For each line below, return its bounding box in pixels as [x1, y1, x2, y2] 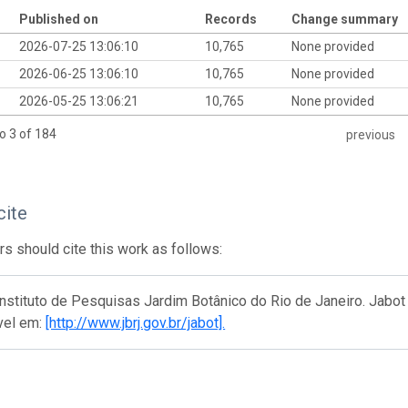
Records [204, 11, 257, 26]
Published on [18, 11, 98, 26]
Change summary [291, 11, 398, 26]
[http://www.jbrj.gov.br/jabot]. [46, 314, 226, 332]
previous [345, 127, 395, 143]
